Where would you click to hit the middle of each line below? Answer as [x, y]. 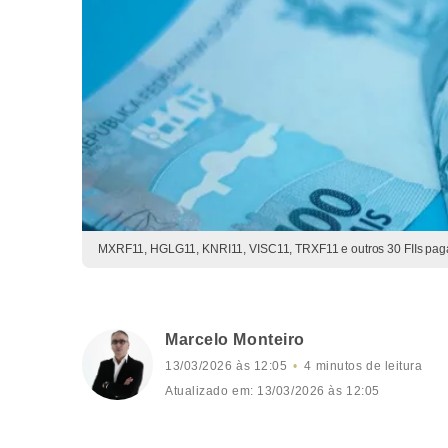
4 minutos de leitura [363, 366]
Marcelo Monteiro [235, 339]
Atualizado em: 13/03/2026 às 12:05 [272, 391]
